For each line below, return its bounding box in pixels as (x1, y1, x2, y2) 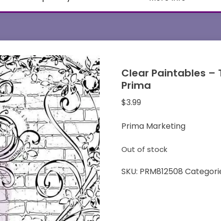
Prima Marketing (121, 120, 186, 132)
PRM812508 (140, 166, 184, 178)
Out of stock (121, 145, 168, 154)
